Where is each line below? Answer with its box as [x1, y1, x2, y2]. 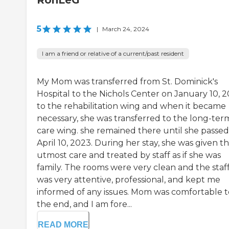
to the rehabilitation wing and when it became [37, 101, 226, 111]
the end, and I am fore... [37, 199, 132, 210]
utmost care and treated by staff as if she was [37, 150, 221, 161]
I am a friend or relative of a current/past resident [42, 50, 184, 58]
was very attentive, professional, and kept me [37, 175, 220, 185]
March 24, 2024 [102, 25, 149, 33]
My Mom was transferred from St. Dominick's [37, 77, 218, 87]
